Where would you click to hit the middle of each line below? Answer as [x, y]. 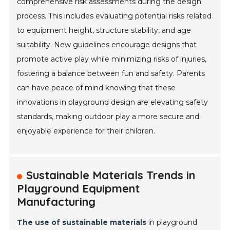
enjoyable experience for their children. [86, 131]
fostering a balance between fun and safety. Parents [111, 74]
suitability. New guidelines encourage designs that [107, 45]
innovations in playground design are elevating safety [113, 102]
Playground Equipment [79, 189]
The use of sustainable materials [82, 223]
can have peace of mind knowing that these [97, 88]
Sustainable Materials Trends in [111, 175]
